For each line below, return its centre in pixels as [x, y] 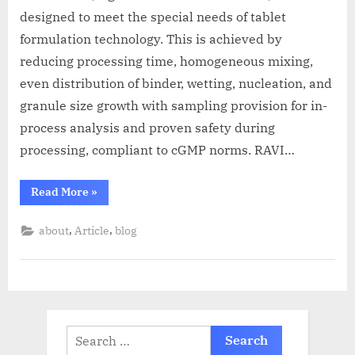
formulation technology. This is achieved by [151, 38]
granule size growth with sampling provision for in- [174, 105]
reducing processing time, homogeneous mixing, [166, 61]
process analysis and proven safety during [147, 127]
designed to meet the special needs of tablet [153, 16]
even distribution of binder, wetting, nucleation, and [176, 83]
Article [92, 231]
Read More [60, 191]
